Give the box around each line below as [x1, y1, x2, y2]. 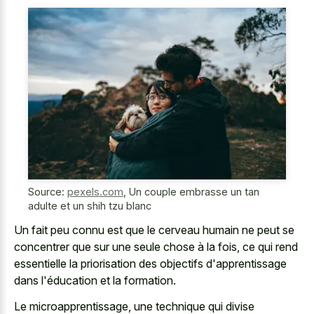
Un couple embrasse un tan [129, 185, 259, 198]
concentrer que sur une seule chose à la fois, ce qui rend [14, 240, 298, 254]
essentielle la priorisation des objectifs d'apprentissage [14, 257, 287, 271]
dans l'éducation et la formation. [14, 273, 176, 288]
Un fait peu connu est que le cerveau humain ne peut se [14, 223, 294, 238]
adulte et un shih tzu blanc [28, 199, 151, 212]
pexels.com [67, 185, 123, 198]
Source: [28, 185, 67, 198]
